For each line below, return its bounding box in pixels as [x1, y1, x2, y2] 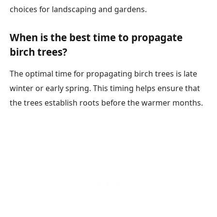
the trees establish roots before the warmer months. [10, 97, 203, 108]
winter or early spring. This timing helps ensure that [10, 83, 200, 94]
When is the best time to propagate [10, 31, 183, 45]
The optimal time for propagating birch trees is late [10, 68, 197, 79]
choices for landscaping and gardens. [10, 4, 147, 15]
